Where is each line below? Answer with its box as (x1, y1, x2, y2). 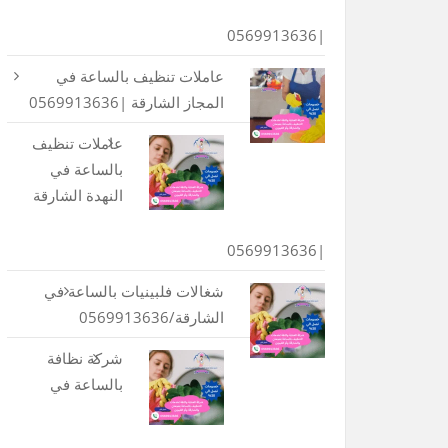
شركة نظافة (46, 347, 123, 368)
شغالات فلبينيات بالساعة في (43, 280, 224, 301)
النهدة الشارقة (32, 184, 123, 205)
